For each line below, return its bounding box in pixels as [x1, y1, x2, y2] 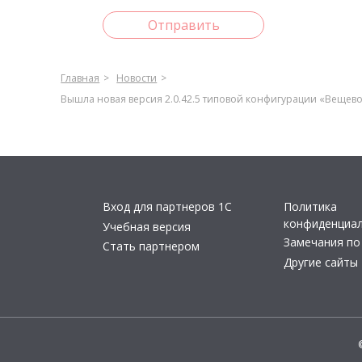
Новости [116, 71, 158, 85]
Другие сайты [284, 254, 358, 270]
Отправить [147, 16, 220, 34]
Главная [61, 71, 100, 85]
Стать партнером [103, 238, 200, 254]
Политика [284, 199, 337, 214]
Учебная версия [103, 218, 191, 234]
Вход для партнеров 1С [103, 199, 232, 214]
